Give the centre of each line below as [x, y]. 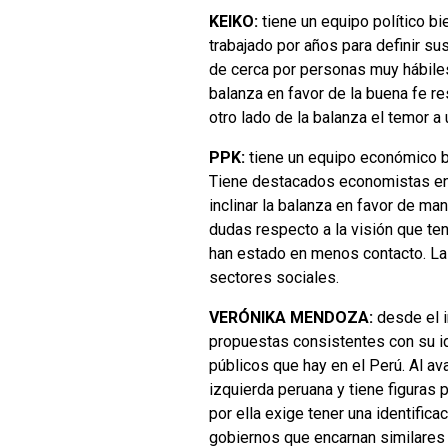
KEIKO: [235, 21]
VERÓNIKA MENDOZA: [291, 317]
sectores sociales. [274, 277]
